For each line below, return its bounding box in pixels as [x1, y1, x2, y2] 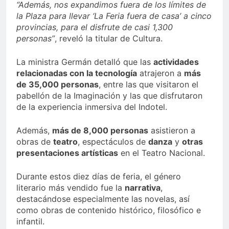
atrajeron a [137, 68, 184, 79]
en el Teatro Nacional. [118, 148, 205, 158]
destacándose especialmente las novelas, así [16, 194, 190, 204]
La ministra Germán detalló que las [16, 57, 153, 67]
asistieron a [148, 125, 195, 136]
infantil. [16, 216, 44, 227]
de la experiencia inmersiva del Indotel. [16, 102, 167, 112]
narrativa [125, 182, 161, 193]
